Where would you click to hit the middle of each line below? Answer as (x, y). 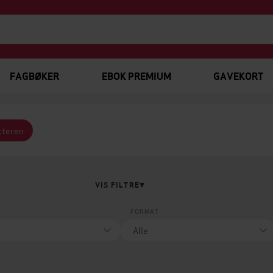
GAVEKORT (238, 76)
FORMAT (145, 212)
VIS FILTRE (117, 185)
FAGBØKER (34, 76)
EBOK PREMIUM (136, 76)
